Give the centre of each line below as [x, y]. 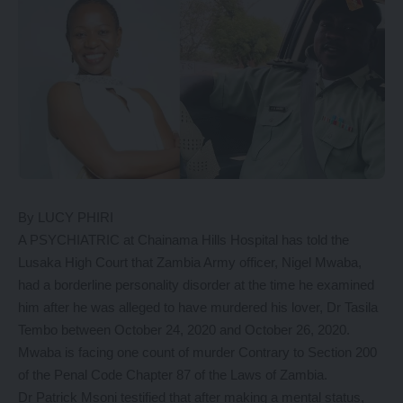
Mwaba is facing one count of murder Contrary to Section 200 [197, 353]
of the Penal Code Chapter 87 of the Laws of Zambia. [173, 375]
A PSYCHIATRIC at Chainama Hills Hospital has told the [184, 240]
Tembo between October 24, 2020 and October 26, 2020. [184, 330]
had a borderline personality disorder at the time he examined [196, 285]
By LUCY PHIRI [66, 218]
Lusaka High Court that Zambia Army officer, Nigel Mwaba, [190, 263]
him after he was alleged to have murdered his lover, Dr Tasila [198, 308]
